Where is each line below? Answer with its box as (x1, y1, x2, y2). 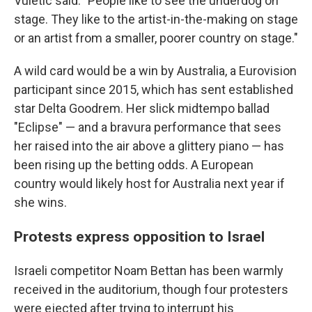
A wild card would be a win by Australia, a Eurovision (14, 63, 297, 78)
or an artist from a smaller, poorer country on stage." (14, 31, 298, 45)
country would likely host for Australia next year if (14, 176, 285, 191)
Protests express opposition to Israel (14, 228, 265, 245)
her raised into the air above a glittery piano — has (14, 139, 284, 153)
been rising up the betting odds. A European (14, 157, 253, 172)
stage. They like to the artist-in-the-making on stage (14, 12, 298, 26)
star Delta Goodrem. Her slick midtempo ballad (14, 101, 270, 116)
